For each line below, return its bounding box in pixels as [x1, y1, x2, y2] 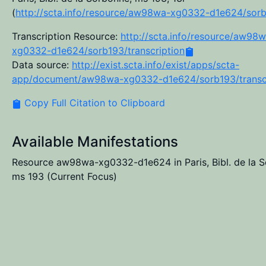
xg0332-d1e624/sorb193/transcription [12, 45, 185, 56]
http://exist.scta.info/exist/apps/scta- [72, 59, 239, 71]
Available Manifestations [12, 133, 178, 150]
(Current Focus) [44, 170, 117, 182]
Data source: [12, 59, 72, 71]
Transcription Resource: [12, 30, 121, 42]
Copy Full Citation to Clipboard [21, 97, 165, 109]
